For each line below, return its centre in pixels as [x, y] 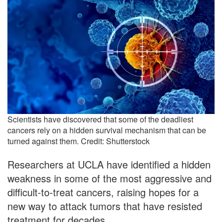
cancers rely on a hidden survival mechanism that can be [107, 130]
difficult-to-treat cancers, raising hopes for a [103, 192]
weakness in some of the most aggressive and [110, 178]
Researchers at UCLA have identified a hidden [109, 165]
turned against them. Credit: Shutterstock [79, 141]
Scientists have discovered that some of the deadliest [100, 119]
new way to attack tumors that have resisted [105, 206]
